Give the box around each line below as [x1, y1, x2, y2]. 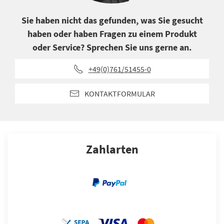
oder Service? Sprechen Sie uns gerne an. [32, 41, 191, 53]
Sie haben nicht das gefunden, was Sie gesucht [21, 14, 203, 26]
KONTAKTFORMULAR [84, 88, 155, 99]
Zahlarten [85, 141, 138, 157]
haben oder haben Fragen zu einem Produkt [27, 27, 197, 39]
